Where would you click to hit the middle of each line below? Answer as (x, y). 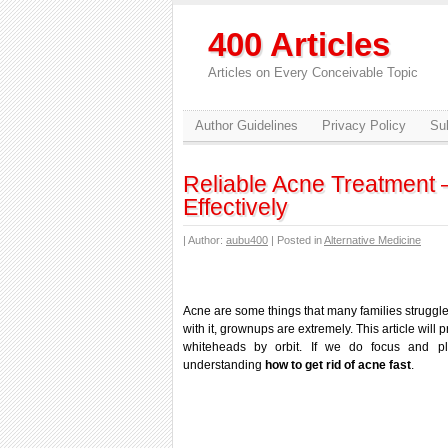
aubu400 (247, 240)
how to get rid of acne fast (338, 365)
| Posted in (296, 240)
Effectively (235, 207)
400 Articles (299, 44)
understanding (224, 365)
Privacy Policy (364, 125)
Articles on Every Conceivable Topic (313, 72)
